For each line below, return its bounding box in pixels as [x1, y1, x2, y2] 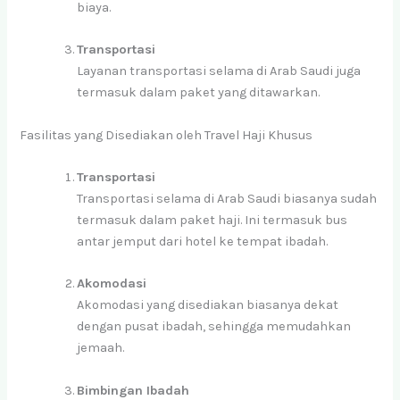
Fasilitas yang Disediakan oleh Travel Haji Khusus [20, 127, 313, 143]
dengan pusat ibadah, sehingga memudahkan [77, 319, 352, 335]
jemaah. [77, 340, 125, 356]
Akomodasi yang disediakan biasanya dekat [77, 297, 339, 313]
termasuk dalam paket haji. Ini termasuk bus [77, 212, 348, 229]
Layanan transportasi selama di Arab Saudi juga [77, 63, 362, 79]
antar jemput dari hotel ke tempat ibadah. [77, 234, 329, 250]
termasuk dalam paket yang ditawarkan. [77, 85, 321, 101]
